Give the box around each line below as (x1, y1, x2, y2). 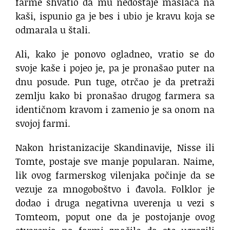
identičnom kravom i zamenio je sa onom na (15, 103, 215, 117)
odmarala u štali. (15, 23, 90, 37)
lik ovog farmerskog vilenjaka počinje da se (15, 168, 215, 182)
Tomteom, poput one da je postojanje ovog (15, 210, 215, 224)
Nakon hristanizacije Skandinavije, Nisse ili (15, 141, 215, 155)
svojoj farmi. (15, 117, 70, 130)
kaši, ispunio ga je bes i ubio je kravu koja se (15, 9, 215, 23)
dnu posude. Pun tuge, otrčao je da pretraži (15, 75, 215, 89)
